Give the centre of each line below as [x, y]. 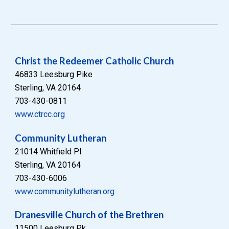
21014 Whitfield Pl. [49, 151]
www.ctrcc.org [40, 114]
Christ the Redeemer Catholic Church [95, 61]
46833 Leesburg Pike [54, 74]
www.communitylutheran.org [65, 191]
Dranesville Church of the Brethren [89, 215]
